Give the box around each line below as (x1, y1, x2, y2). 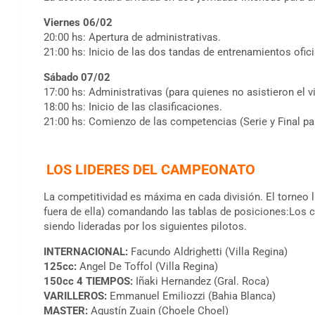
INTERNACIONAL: (44, 245, 131, 258)
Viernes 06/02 (44, 15, 112, 29)
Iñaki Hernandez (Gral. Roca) (133, 274, 269, 288)
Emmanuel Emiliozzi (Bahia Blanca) (107, 289, 276, 302)
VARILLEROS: (44, 289, 107, 302)
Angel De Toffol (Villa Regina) (77, 259, 218, 273)
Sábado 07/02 (44, 70, 110, 84)
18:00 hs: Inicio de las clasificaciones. (44, 100, 222, 113)
